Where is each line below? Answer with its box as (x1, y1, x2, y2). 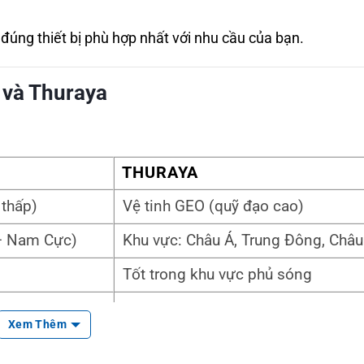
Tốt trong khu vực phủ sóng (123, 266, 312, 284)
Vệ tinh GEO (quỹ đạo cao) (123, 197, 304, 216)
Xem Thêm (15, 318, 67, 331)
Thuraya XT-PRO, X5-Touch (123, 300, 302, 318)
